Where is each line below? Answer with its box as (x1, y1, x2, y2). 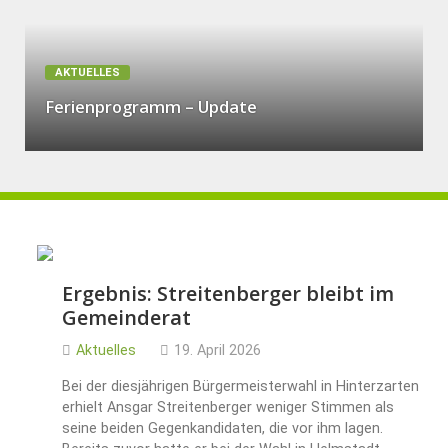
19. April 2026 (174, 342, 261, 360)
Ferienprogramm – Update (45, 95, 257, 119)
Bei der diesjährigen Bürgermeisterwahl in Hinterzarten (62, 378, 419, 396)
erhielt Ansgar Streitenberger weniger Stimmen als (62, 399, 394, 417)
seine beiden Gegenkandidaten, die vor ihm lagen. (62, 420, 383, 438)
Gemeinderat (62, 304, 191, 332)
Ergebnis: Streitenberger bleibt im (62, 280, 394, 308)
